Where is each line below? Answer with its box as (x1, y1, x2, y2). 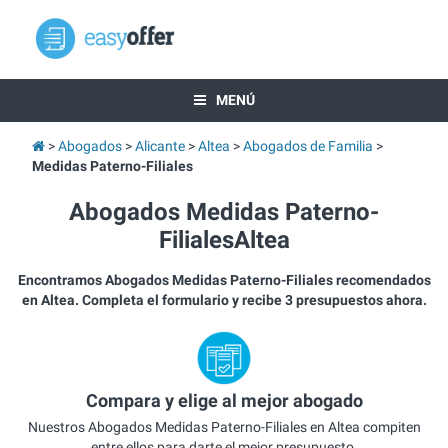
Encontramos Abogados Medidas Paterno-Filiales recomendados (17, 272, 431, 288)
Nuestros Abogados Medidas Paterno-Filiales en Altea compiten (27, 418, 421, 435)
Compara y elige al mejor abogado (85, 390, 363, 412)
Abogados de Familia (242, 138, 373, 154)
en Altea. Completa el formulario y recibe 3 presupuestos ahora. (21, 292, 427, 308)
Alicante (134, 138, 185, 154)
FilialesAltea (158, 226, 290, 254)
